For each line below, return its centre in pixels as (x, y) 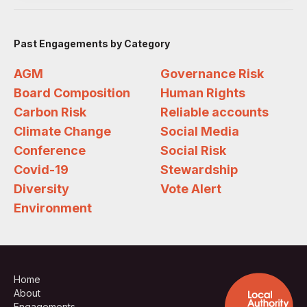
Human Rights (203, 93)
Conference (50, 150)
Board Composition (72, 93)
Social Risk (193, 150)
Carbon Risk (50, 112)
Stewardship (199, 170)
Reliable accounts (214, 112)
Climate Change (62, 131)
